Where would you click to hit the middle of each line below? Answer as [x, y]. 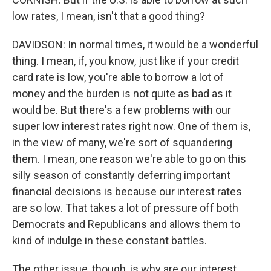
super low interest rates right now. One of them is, [131, 126]
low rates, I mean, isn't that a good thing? [109, 16]
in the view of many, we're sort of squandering [122, 142]
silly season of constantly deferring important [121, 175]
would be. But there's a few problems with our [122, 110]
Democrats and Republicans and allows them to [126, 224]
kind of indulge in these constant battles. [109, 240]
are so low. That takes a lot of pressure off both [125, 208]
